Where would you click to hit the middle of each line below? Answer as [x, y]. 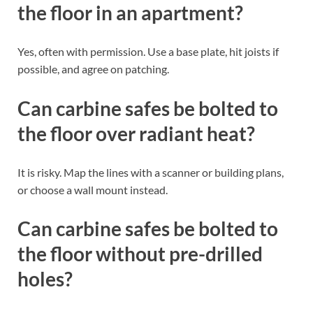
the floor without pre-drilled [140, 253]
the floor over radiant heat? [136, 133]
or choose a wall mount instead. [93, 189]
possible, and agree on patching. [93, 69]
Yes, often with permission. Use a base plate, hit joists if [148, 52]
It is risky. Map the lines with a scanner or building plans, [151, 172]
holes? [45, 278]
